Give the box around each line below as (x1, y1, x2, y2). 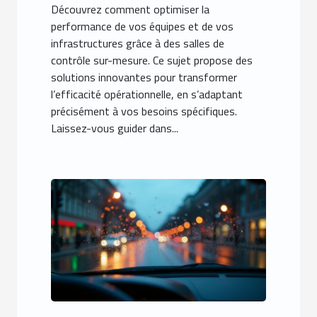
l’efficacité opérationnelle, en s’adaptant (51, 85, 243, 103)
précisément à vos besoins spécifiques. (51, 102, 237, 120)
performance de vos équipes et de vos (51, 17, 234, 35)
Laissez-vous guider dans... (51, 119, 178, 137)
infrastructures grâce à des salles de (51, 34, 224, 52)
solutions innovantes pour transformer (51, 68, 237, 86)
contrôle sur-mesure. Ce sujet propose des (51, 51, 253, 69)
